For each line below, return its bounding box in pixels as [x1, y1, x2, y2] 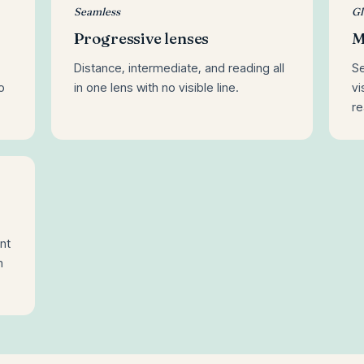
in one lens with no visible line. [73, 79, 239, 95]
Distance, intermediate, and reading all [73, 59, 284, 76]
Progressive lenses [73, 28, 210, 48]
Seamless [73, 4, 120, 18]
